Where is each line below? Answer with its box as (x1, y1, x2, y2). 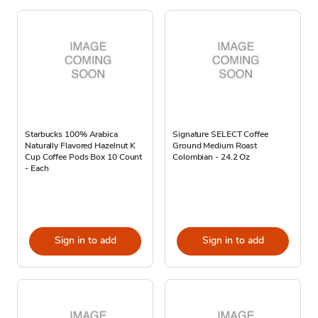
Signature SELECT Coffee (172, 128, 268, 140)
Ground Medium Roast (172, 139, 258, 151)
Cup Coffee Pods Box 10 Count (25, 150, 143, 163)
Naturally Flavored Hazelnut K (25, 139, 136, 151)
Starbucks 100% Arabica (25, 128, 118, 140)
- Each (25, 162, 49, 174)
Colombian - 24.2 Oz (172, 150, 251, 163)
